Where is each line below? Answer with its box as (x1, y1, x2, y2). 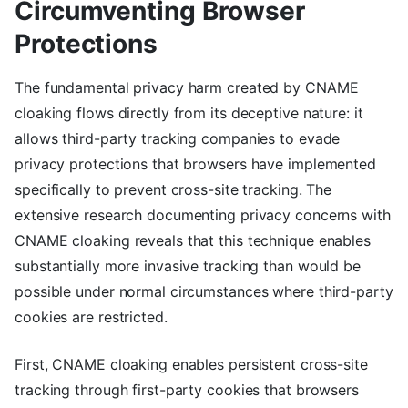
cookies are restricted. (15, 307, 168, 326)
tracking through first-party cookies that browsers (15, 380, 359, 399)
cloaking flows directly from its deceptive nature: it (15, 103, 363, 122)
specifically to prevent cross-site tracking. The (15, 179, 332, 199)
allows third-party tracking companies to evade (15, 128, 341, 148)
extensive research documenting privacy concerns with (15, 205, 391, 224)
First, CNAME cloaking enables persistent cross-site (15, 354, 368, 373)
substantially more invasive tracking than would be (15, 256, 361, 275)
